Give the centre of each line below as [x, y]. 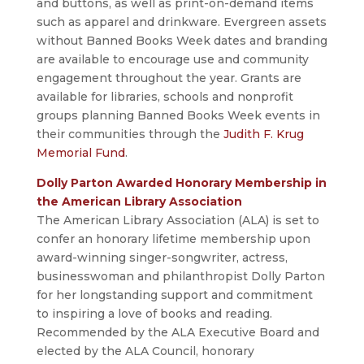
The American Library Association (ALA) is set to [178, 221]
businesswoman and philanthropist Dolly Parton [180, 277]
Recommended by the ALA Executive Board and [178, 333]
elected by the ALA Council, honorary [145, 351]
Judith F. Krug [263, 134]
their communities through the [130, 134]
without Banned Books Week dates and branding [182, 41]
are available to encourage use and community [172, 60]
